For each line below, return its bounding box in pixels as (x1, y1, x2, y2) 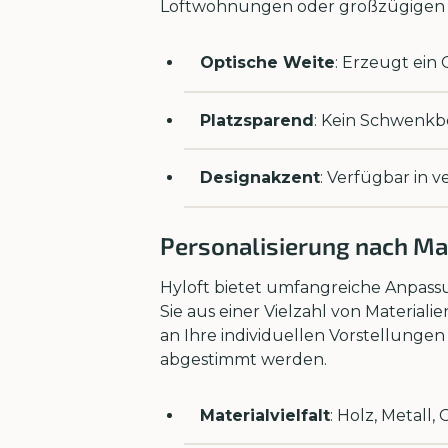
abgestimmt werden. (160, 349, 327, 369)
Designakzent (200, 168, 320, 188)
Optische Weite (200, 53, 335, 72)
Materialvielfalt (200, 405, 330, 425)
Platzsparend (200, 110, 314, 130)
